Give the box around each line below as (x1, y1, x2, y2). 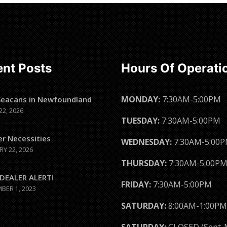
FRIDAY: (121, 178, 151, 190)
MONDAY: (121, 93, 160, 105)
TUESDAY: (121, 115, 160, 126)
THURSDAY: (121, 157, 167, 169)
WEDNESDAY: (121, 136, 172, 147)
